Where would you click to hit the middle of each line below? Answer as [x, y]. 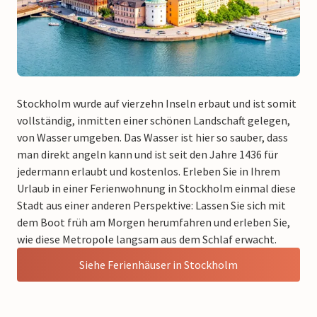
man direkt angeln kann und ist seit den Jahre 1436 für [148, 154]
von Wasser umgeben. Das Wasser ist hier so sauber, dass [152, 137]
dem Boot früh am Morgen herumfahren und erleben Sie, [154, 222]
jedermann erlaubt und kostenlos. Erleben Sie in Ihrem [149, 171]
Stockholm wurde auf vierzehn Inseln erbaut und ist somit [157, 103]
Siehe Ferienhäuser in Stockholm [158, 264]
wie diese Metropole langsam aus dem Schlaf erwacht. [147, 239]
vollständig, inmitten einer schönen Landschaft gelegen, [154, 120]
